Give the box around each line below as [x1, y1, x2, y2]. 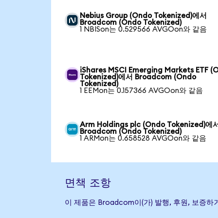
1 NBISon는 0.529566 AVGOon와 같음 [80, 25, 207, 33]
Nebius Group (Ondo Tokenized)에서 [80, 12, 207, 19]
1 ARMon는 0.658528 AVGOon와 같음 [80, 134, 207, 142]
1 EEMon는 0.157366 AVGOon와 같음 [80, 87, 203, 94]
